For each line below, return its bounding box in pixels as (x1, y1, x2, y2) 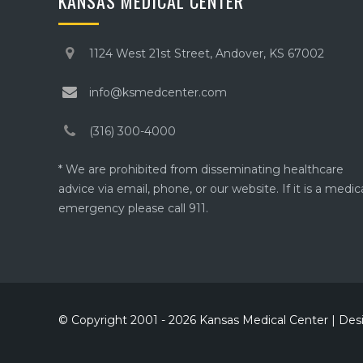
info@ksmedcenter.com (89, 85, 227, 100)
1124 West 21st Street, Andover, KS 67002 (89, 46, 324, 61)
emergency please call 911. (58, 201, 208, 216)
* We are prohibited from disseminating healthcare (58, 162, 344, 177)
